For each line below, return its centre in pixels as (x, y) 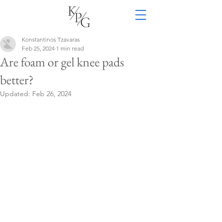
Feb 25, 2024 (38, 48)
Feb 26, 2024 (52, 94)
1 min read (70, 48)
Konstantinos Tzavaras (51, 39)
